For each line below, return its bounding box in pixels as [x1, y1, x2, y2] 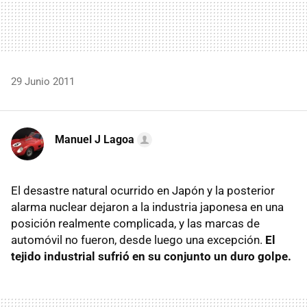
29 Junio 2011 [11, 75, 75, 88]
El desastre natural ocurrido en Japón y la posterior [11, 183, 275, 197]
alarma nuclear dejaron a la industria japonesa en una [11, 199, 284, 214]
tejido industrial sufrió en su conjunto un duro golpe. [11, 249, 291, 263]
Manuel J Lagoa [55, 132, 134, 146]
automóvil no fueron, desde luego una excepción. [11, 232, 262, 247]
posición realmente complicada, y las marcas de [11, 216, 260, 230]
